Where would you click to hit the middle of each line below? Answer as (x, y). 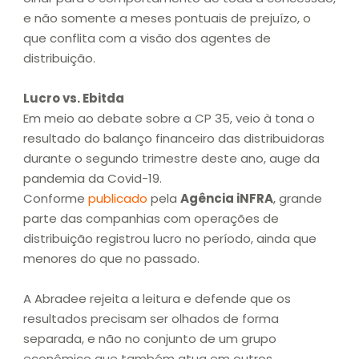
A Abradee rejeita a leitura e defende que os (157, 299)
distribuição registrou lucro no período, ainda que (170, 239)
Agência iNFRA (227, 199)
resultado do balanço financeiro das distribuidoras (174, 139)
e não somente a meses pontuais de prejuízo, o (167, 18)
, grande (298, 199)
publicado (118, 199)
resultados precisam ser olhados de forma (151, 319)
